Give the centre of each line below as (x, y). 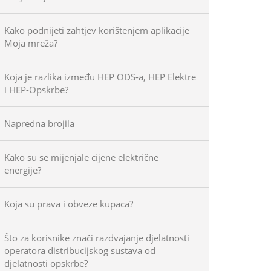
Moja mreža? (31, 43)
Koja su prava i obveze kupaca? (69, 204)
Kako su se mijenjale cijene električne (81, 157)
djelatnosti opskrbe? (46, 263)
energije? (23, 170)
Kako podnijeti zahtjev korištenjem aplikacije (97, 30)
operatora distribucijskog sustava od (80, 250)
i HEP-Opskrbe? (36, 90)
